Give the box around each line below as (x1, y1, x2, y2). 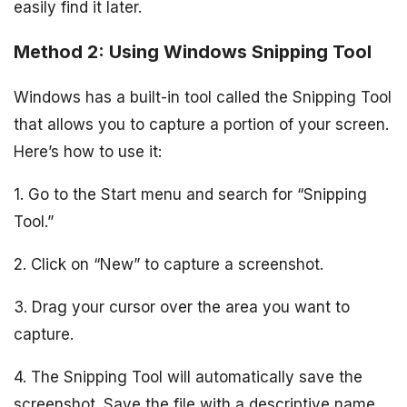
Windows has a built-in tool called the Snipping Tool (14, 87, 392, 106)
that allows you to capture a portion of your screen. (14, 114, 389, 134)
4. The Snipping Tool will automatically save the (14, 367, 362, 386)
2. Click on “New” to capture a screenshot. (14, 254, 323, 273)
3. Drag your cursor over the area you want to (14, 297, 350, 316)
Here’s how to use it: (14, 142, 162, 161)
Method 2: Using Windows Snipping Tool (14, 40, 372, 63)
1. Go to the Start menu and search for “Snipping (14, 184, 367, 203)
